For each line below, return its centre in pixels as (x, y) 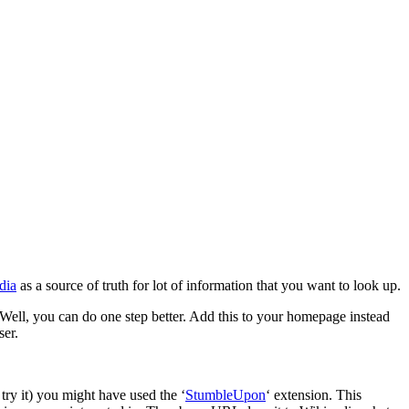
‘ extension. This (314, 394)
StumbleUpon (225, 394)
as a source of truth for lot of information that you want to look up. (209, 285)
